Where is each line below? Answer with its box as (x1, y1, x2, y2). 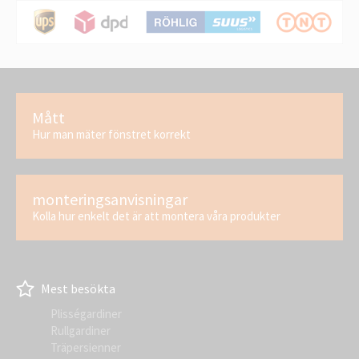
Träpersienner (50, 339, 121, 355)
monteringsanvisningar (32, 189, 188, 209)
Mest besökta (38, 280, 115, 297)
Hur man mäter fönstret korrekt (32, 127, 191, 142)
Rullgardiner (50, 322, 111, 338)
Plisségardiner (50, 305, 122, 321)
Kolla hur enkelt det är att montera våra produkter (32, 208, 280, 224)
